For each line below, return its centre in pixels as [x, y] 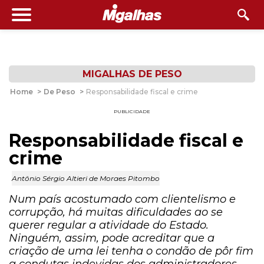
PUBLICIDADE [132, 111]
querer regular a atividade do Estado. [109, 225]
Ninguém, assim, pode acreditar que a [112, 238]
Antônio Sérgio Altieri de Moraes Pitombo [86, 178]
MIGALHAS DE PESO [132, 74]
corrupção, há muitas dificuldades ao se [116, 212]
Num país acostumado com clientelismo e [122, 199]
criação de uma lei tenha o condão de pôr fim [131, 251]
